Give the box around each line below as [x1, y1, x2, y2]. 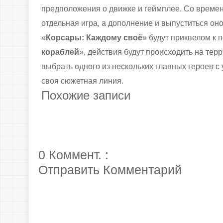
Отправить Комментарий [38, 163, 182, 177]
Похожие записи [41, 89, 130, 102]
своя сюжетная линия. [41, 77, 123, 85]
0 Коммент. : [38, 148, 109, 162]
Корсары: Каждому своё [45, 33, 142, 42]
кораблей [41, 48, 79, 56]
